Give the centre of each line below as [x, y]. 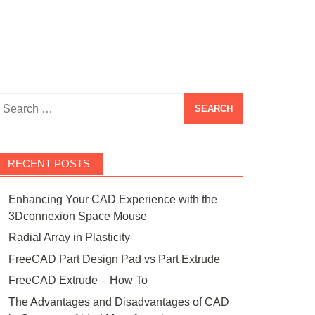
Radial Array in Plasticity [69, 238]
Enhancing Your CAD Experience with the [112, 199]
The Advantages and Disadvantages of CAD [118, 302]
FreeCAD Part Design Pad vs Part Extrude [114, 259]
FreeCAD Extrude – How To [78, 281]
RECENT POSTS [49, 163]
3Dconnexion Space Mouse [77, 216]
